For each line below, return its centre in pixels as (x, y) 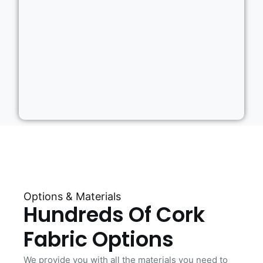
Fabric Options (99, 239)
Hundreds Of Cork (114, 214)
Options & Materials (72, 196)
